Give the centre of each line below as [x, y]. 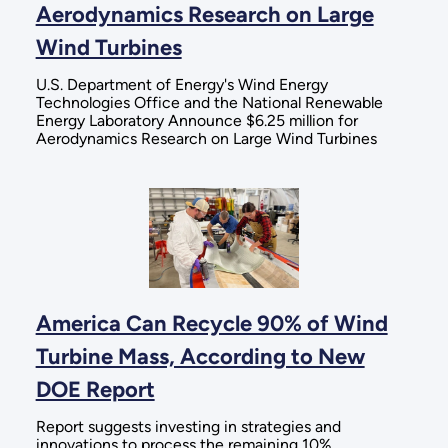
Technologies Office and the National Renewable [209, 102]
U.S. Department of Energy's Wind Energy [181, 84]
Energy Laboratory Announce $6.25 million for [196, 120]
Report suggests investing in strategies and [188, 427]
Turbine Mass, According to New [200, 357]
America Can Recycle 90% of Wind [211, 324]
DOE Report [95, 390]
